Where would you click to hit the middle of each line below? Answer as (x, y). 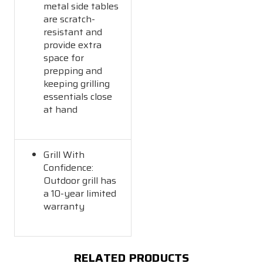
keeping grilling (77, 83)
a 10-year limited (80, 193)
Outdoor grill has (80, 180)
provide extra (73, 45)
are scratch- (70, 19)
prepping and (73, 70)
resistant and (73, 32)
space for (64, 58)
